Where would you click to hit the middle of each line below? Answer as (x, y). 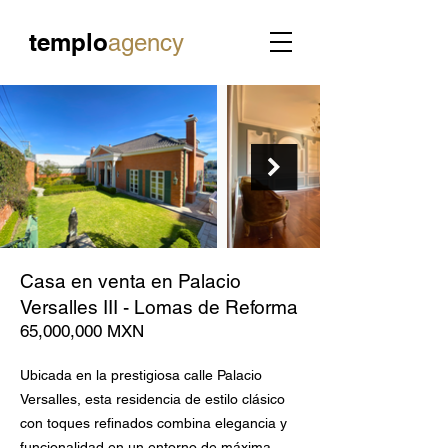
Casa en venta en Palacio (130, 281)
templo (68, 42)
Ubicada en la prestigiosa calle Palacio (141, 375)
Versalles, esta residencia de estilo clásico (152, 399)
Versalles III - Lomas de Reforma (159, 307)
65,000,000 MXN (82, 331)
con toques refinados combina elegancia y (153, 423)
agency (145, 42)
